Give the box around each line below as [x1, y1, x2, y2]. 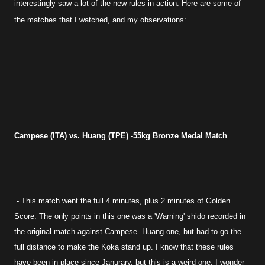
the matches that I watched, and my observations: [14, 15, 186, 24]
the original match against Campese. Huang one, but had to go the [14, 227, 241, 236]
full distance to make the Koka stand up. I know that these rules [14, 243, 234, 251]
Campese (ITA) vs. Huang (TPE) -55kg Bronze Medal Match [14, 131, 227, 140]
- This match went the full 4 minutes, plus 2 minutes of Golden [14, 196, 230, 205]
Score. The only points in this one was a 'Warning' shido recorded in [14, 212, 245, 221]
